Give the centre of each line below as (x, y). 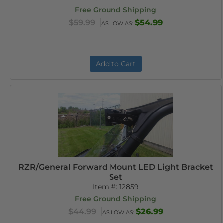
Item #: (106, 187)
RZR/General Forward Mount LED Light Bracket (115, 167)
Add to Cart (115, 64)
